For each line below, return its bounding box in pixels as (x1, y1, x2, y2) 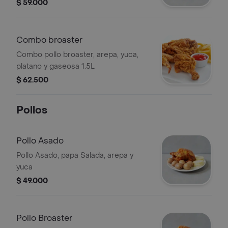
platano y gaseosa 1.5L (16, 62, 95, 71)
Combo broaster (16, 35, 82, 45)
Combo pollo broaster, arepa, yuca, (16, 50, 138, 60)
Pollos (16, 104, 47, 117)
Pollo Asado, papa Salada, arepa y (16, 151, 133, 160)
